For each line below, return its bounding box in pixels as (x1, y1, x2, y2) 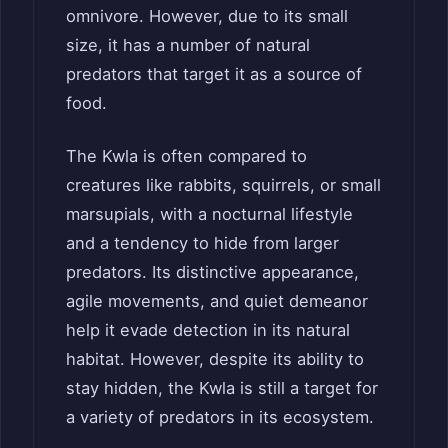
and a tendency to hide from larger (66, 233, 339, 254)
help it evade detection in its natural (66, 320, 350, 341)
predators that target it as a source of (66, 63, 362, 84)
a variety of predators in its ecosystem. (66, 407, 374, 428)
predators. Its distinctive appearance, (66, 262, 359, 283)
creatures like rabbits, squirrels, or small (66, 175, 381, 196)
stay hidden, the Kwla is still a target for (66, 378, 378, 399)
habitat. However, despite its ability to (66, 349, 364, 370)
